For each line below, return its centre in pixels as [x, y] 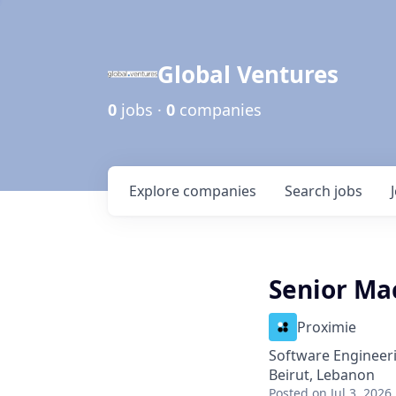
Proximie [327, 327]
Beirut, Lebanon [322, 375]
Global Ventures [248, 74]
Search [309, 191]
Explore [156, 191]
